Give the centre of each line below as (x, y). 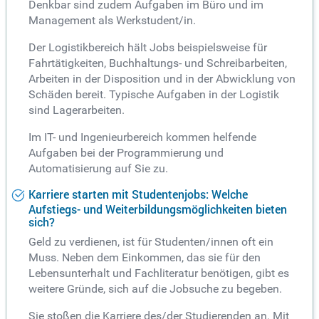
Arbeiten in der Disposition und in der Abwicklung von (162, 79)
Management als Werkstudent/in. (112, 21)
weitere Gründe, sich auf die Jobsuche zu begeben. (155, 288)
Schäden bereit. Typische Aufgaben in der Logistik (154, 95)
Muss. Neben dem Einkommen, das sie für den (145, 257)
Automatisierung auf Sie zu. (98, 169)
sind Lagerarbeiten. (77, 110)
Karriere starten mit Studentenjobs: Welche (138, 195)
